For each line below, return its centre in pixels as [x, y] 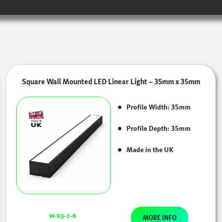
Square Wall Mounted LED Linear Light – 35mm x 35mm [111, 82]
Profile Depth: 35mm [158, 128]
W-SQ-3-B [62, 216]
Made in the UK [150, 150]
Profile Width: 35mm [158, 107]
